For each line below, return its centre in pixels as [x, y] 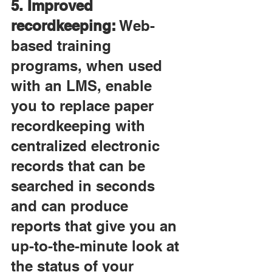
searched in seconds [85, 186]
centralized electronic [87, 146]
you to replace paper [84, 106]
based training [63, 46]
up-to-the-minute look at [97, 246]
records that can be [80, 166]
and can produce [72, 206]
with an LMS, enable [83, 86]
